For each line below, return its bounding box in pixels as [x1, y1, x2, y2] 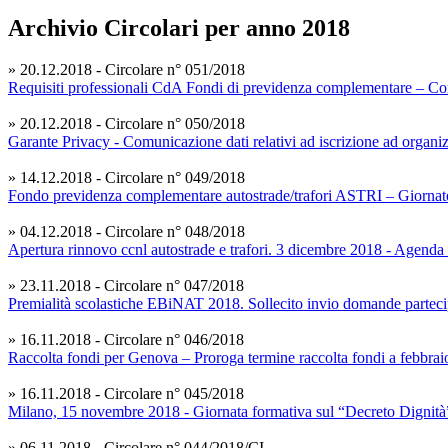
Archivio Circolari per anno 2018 [8, 14, 350, 41]
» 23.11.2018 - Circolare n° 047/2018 [8, 277, 244, 295]
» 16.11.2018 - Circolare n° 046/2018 [8, 331, 244, 349]
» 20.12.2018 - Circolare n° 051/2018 [8, 61, 245, 79]
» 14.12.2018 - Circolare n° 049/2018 [8, 169, 245, 187]
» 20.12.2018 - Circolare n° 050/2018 [8, 115, 245, 133]
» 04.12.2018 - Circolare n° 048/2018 [8, 223, 245, 241]
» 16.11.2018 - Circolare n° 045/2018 [8, 385, 244, 403]
